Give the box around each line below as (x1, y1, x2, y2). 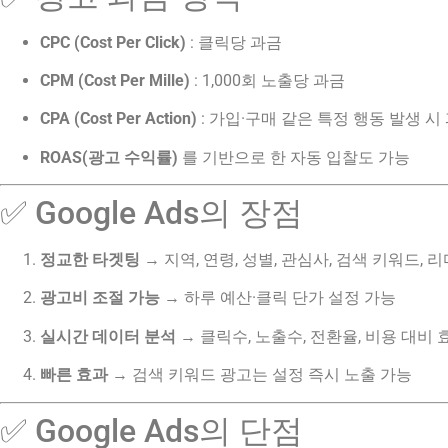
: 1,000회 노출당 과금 (190, 70, 345, 90)
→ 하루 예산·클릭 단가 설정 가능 (160, 288, 396, 308)
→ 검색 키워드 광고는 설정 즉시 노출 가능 (108, 365, 412, 385)
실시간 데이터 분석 (40, 326, 176, 346)
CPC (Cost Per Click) (40, 32, 186, 52)
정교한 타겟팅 (40, 250, 140, 270)
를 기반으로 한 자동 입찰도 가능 (178, 147, 410, 167)
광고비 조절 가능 (40, 288, 160, 308)
